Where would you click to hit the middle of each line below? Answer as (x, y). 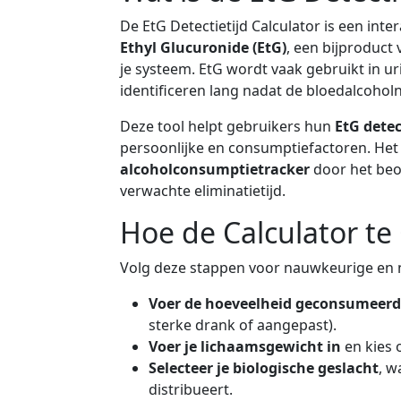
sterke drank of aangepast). (243, 325)
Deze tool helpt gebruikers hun (227, 127)
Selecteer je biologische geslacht (264, 368)
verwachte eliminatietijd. (203, 191)
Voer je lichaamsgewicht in (245, 347)
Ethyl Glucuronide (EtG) (203, 48)
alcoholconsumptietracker (215, 170)
